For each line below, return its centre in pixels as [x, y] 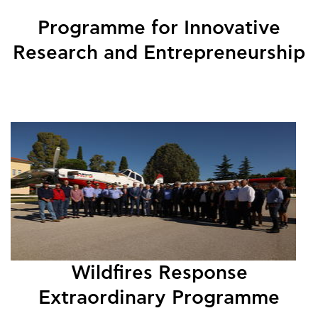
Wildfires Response [159, 273]
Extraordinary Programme [159, 297]
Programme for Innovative [159, 28]
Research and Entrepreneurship [159, 53]
